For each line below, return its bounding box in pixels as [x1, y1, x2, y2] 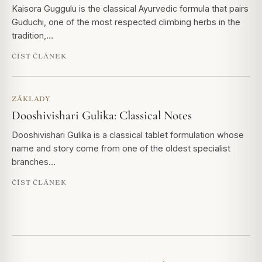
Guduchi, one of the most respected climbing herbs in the [12, 17, 240, 27]
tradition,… [12, 30, 53, 41]
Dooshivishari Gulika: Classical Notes [12, 108, 192, 123]
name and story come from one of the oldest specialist [12, 143, 230, 154]
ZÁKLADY [12, 95, 51, 103]
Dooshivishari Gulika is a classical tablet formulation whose [12, 130, 244, 140]
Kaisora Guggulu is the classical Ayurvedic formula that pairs [12, 4, 249, 14]
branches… [12, 157, 56, 167]
